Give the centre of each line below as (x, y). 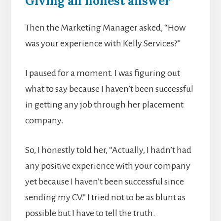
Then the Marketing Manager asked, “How (105, 28)
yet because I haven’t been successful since (104, 182)
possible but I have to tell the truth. (90, 213)
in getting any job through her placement (104, 105)
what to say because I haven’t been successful (109, 89)
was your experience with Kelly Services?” (102, 44)
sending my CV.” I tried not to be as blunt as (105, 198)
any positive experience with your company (108, 166)
